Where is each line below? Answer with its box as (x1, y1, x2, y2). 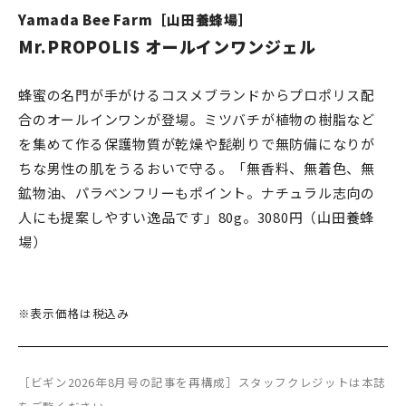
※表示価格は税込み (18, 304, 130, 323)
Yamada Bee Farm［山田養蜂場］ (18, 10, 253, 30)
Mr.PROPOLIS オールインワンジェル (18, 34, 316, 59)
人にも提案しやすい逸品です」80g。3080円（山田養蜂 (18, 208, 374, 227)
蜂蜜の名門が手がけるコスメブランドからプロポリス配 (18, 85, 375, 105)
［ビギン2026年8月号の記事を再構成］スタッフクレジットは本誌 (18, 373, 386, 391)
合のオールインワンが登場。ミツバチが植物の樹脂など (18, 110, 375, 130)
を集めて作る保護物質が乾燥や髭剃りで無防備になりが (18, 134, 375, 154)
